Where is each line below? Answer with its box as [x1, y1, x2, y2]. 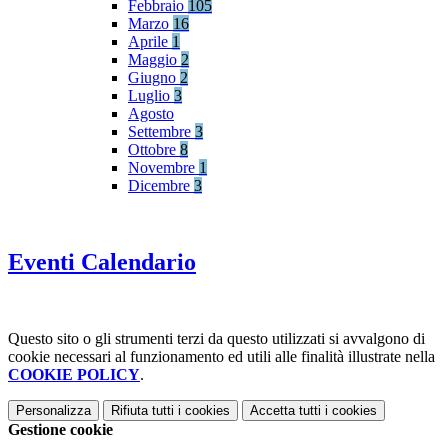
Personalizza [16, 402, 91, 418]
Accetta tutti [250, 402, 321, 418]
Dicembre [128, 177, 194, 195]
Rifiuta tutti [111, 402, 174, 418]
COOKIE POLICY [8, 365, 140, 383]
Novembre [128, 159, 199, 177]
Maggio [128, 51, 181, 69]
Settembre [128, 123, 195, 141]
